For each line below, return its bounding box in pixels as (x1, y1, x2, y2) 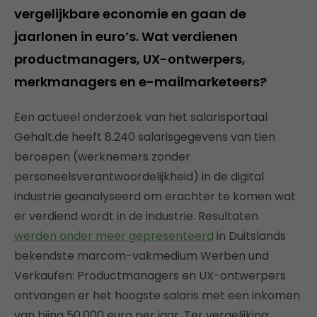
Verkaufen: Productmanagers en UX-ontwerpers (14, 267, 286, 284)
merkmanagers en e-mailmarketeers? (14, 73, 267, 91)
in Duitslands (214, 228, 286, 244)
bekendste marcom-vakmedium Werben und (14, 248, 269, 264)
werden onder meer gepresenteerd (14, 228, 214, 244)
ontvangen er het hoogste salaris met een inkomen (14, 287, 300, 304)
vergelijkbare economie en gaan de (14, 5, 246, 23)
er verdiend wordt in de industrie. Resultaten (14, 208, 258, 224)
